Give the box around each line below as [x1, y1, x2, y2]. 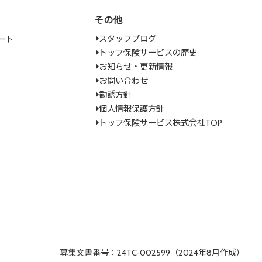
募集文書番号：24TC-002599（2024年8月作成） [60, 247, 244, 258]
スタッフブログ [99, 33, 157, 44]
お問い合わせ [99, 75, 149, 87]
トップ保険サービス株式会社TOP [99, 118, 223, 129]
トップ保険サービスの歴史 [99, 47, 198, 58]
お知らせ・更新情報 [99, 61, 173, 73]
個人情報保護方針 [99, 104, 165, 115]
